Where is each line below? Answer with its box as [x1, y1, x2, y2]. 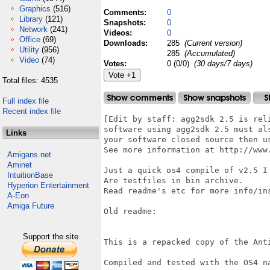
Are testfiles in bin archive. [104, 176, 248, 185]
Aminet [7, 160, 32, 169]
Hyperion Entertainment [7, 181, 89, 190]
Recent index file [2, 107, 61, 116]
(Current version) [182, 39, 242, 48]
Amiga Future [7, 201, 54, 210]
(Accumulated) [182, 49, 235, 58]
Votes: [104, 59, 129, 68]
